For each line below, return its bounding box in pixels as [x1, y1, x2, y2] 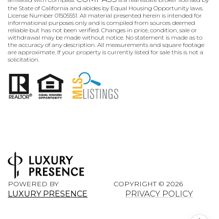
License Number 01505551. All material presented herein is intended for [8, 12, 202, 20]
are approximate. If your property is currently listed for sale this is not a [8, 48, 203, 56]
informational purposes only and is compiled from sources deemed [8, 19, 195, 27]
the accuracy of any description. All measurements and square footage [8, 41, 204, 49]
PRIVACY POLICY [125, 189, 193, 198]
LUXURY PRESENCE [8, 189, 88, 198]
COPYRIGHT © [113, 179, 166, 188]
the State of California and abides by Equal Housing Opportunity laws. [8, 4, 203, 12]
